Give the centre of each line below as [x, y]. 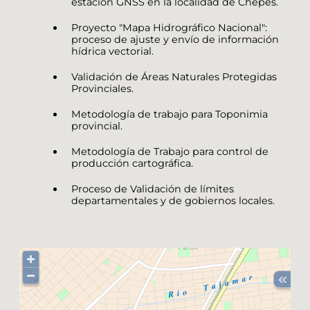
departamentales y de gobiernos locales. [173, 200]
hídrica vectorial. [112, 51]
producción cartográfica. [132, 163]
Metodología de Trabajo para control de [170, 151]
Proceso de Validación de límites [153, 189]
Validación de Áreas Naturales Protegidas [174, 76]
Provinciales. [102, 88]
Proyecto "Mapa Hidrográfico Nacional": [169, 27]
